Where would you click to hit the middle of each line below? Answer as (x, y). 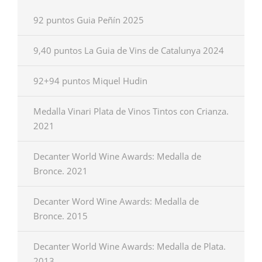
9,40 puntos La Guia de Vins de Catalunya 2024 (129, 50)
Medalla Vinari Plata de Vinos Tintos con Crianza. (131, 111)
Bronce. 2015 (61, 216)
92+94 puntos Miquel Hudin (90, 81)
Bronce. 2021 (61, 171)
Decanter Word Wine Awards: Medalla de (116, 201)
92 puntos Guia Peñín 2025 (89, 20)
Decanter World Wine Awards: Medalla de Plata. (130, 246)
